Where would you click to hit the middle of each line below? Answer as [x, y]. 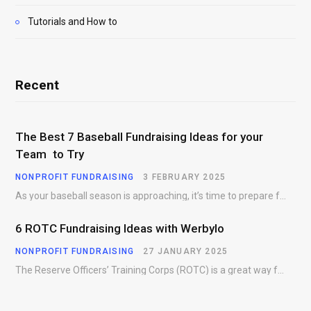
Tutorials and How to [73, 22]
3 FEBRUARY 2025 [185, 177]
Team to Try [50, 154]
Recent [37, 85]
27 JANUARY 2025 [186, 252]
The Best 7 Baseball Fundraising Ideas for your [139, 137]
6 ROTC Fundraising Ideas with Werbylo [120, 229]
